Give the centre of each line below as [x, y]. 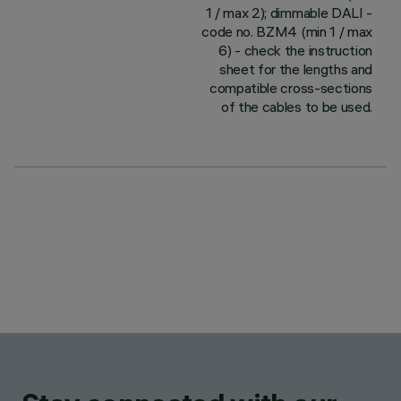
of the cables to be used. [297, 107]
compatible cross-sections [291, 88]
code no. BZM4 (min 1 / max [287, 31]
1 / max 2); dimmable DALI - [289, 13]
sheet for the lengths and [296, 69]
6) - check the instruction [295, 50]
